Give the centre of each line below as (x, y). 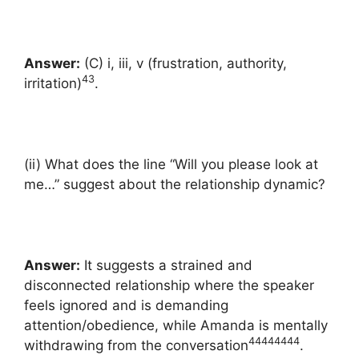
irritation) (53, 83)
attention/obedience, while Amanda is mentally (176, 325)
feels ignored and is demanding (126, 305)
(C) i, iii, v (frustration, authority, (184, 63)
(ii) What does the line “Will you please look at (171, 164)
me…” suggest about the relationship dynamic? (175, 184)
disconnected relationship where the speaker (169, 285)
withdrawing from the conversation (136, 345)
